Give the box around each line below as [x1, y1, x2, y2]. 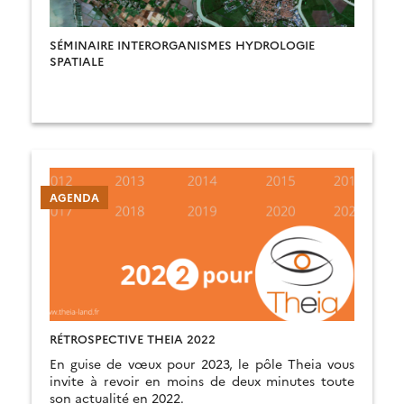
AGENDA [50, 189, 99, 205]
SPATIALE [50, 52, 104, 69]
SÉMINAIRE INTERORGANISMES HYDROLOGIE [50, 36, 315, 52]
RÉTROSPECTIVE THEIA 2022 [50, 330, 216, 346]
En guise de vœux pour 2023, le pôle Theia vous [50, 354, 354, 372]
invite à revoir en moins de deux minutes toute [50, 372, 354, 390]
